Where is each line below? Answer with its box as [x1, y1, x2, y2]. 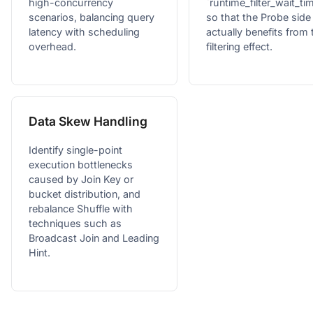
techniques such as [29, 217, 122, 229]
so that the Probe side [206, 10, 311, 23]
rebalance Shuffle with [29, 202, 133, 214]
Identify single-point [29, 143, 122, 156]
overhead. [29, 40, 76, 52]
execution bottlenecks [29, 158, 133, 170]
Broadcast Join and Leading [29, 231, 159, 244]
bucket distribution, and [29, 187, 140, 200]
